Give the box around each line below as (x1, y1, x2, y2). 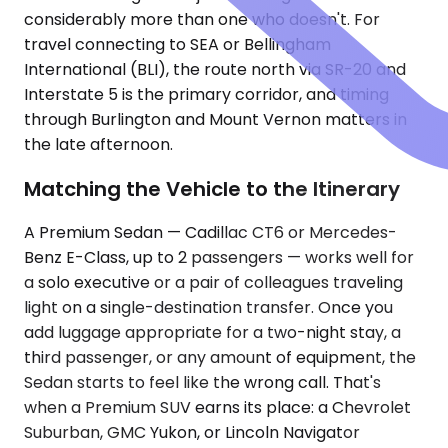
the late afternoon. (24, 133, 173, 157)
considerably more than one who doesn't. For (24, 8, 380, 32)
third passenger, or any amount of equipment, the (24, 346, 416, 370)
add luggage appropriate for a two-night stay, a (24, 321, 401, 345)
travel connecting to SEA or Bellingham (24, 33, 331, 57)
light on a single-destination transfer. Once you (24, 296, 393, 320)
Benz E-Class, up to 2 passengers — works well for (24, 246, 414, 270)
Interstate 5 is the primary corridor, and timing (24, 83, 389, 107)
